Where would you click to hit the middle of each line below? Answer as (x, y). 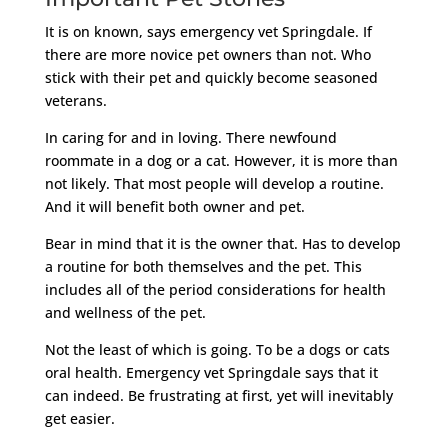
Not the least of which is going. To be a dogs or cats (217, 349)
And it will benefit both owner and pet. (174, 206)
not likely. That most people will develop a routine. (214, 183)
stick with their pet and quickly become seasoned (211, 77)
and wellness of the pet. (125, 312)
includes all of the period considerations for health (215, 289)
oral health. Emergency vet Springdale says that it (211, 372)
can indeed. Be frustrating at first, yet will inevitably (218, 395)
